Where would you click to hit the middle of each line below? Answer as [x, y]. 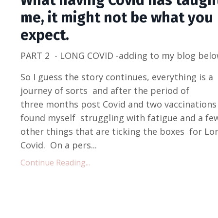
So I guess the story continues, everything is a [117, 77]
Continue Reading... [55, 163]
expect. [45, 35]
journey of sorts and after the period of [105, 91]
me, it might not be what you [117, 18]
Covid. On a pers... [59, 145]
